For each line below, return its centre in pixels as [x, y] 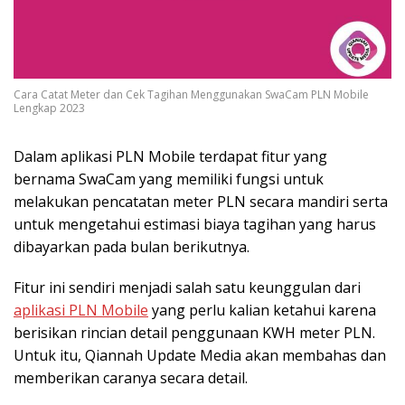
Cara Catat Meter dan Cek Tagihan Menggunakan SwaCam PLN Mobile [191, 94]
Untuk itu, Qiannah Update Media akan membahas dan [200, 355]
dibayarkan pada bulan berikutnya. [132, 246]
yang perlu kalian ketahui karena [262, 310]
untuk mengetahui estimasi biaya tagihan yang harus [195, 224]
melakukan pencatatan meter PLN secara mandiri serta [201, 201]
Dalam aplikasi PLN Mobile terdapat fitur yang [170, 156]
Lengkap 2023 [49, 108]
